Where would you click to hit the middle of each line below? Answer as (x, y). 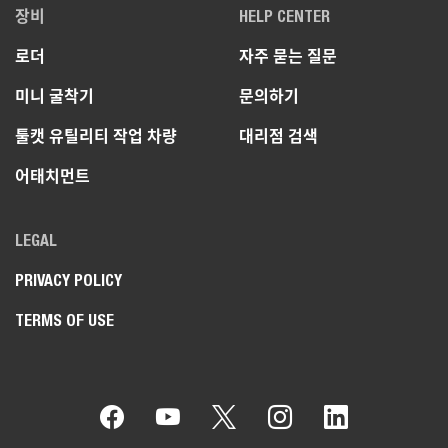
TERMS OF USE (64, 320)
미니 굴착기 (54, 96)
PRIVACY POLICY (68, 280)
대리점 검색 (278, 136)
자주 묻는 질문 (288, 56)
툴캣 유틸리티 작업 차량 (96, 136)
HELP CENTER (284, 16)
